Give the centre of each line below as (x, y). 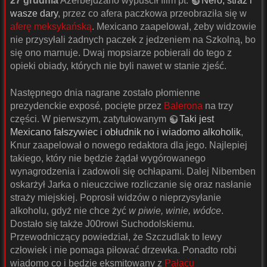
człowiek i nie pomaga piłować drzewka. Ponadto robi (123, 250)
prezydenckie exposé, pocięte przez (87, 105)
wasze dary (34, 14)
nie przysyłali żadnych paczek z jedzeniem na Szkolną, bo (133, 40)
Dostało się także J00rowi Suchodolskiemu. (102, 223)
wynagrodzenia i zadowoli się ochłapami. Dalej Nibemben (133, 171)
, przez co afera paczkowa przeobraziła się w (152, 14)
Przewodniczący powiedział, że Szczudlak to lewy (116, 237)
